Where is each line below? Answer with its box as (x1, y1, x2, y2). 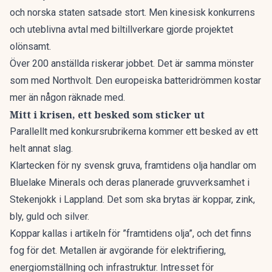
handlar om (208, 160, 256, 171)
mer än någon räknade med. (10, 92, 125, 103)
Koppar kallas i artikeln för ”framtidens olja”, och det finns (10, 228, 251, 239)
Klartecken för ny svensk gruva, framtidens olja (10, 160, 208, 171)
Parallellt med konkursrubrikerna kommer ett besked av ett (10, 126, 258, 137)
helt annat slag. (10, 143, 73, 154)
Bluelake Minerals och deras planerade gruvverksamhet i (10, 177, 250, 188)
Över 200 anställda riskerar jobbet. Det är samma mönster (10, 58, 254, 69)
